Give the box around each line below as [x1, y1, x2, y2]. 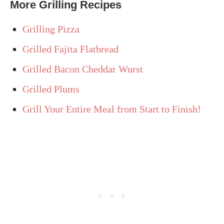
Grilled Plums [22, 83, 79, 94]
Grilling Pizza [22, 23, 79, 34]
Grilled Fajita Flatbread [22, 43, 118, 54]
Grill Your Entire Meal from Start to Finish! [22, 103, 201, 114]
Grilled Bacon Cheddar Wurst [22, 63, 143, 74]
